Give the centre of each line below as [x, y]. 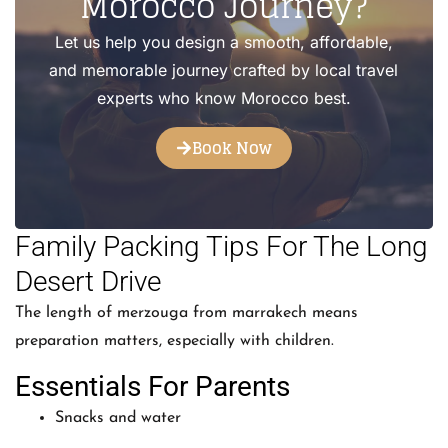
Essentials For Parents [152, 386]
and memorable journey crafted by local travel [224, 70]
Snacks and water [118, 417]
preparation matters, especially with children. [174, 340]
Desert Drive [88, 281]
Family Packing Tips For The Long [221, 246]
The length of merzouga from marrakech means [186, 312]
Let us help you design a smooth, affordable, [223, 42]
